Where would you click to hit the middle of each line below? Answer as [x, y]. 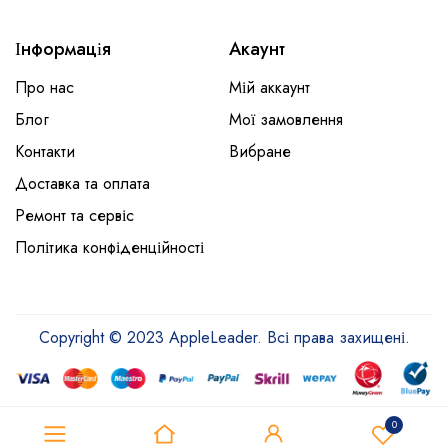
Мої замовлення [286, 120]
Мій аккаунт [269, 88]
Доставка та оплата [82, 184]
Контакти [45, 152]
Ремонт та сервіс [74, 216]
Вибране [260, 152]
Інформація [63, 49]
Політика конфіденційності [109, 248]
